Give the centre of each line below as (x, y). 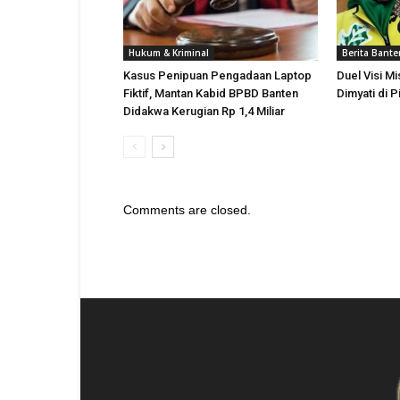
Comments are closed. (187, 210)
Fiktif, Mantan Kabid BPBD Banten (211, 93)
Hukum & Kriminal (169, 53)
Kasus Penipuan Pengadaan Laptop (217, 75)
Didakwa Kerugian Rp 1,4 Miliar (204, 111)
